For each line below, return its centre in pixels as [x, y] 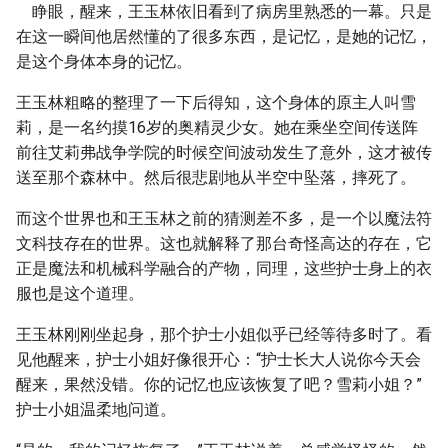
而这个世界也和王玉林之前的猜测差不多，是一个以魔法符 [224, 218]
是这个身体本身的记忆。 [104, 61]
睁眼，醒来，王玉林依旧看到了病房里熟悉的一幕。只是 [224, 11]
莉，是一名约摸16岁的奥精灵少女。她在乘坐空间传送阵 [217, 127]
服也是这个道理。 [80, 293]
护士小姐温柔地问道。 [96, 409]
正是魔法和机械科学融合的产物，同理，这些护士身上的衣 [224, 268]
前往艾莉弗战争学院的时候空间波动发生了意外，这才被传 [224, 152]
